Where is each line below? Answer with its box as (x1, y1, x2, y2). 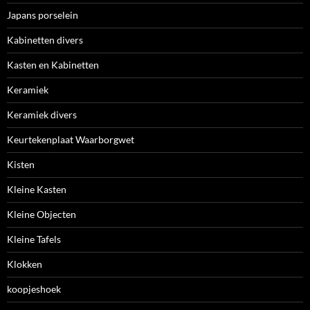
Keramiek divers (7, 109, 77, 121)
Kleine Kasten (7, 183, 66, 196)
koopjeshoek (7, 283, 61, 295)
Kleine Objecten (7, 208, 76, 221)
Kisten (7, 158, 35, 171)
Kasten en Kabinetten (7, 59, 99, 71)
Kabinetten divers (7, 34, 83, 46)
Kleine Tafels (7, 233, 61, 246)
